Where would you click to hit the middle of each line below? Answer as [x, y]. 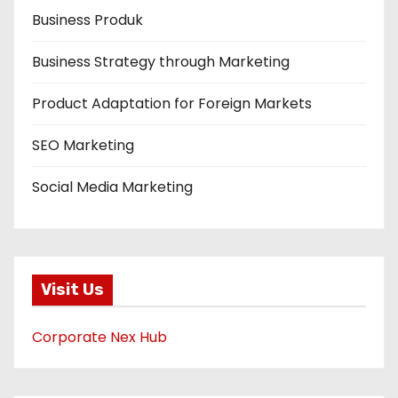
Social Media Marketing [112, 187]
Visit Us [72, 290]
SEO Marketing [83, 145]
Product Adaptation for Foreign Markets [172, 103]
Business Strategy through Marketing [161, 61]
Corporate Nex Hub [99, 338]
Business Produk [88, 20]
